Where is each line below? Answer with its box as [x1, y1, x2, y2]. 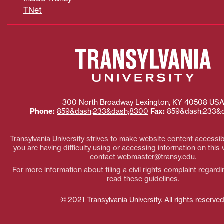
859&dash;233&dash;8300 [57, 106, 148, 116]
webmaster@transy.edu [117, 152, 195, 162]
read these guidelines [107, 174, 178, 184]
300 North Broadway [62, 97, 133, 107]
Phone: [30, 106, 55, 116]
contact [90, 152, 117, 162]
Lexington [135, 97, 169, 107]
